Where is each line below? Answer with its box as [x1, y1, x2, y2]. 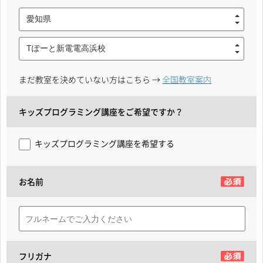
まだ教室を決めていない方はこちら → [19, 73, 163, 85]
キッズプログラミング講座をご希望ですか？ [19, 105, 184, 117]
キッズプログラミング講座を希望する [35, 137, 175, 149]
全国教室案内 [162, 73, 212, 85]
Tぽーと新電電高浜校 [26, 43, 106, 53]
